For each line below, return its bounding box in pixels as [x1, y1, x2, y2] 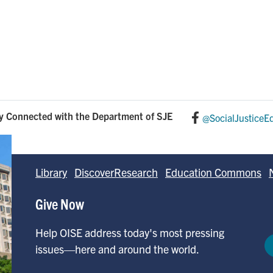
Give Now [35, 194, 84, 213]
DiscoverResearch [74, 165, 158, 179]
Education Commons [165, 165, 261, 179]
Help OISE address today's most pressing [35, 225, 224, 239]
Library [35, 165, 67, 179]
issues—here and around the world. [35, 242, 199, 256]
